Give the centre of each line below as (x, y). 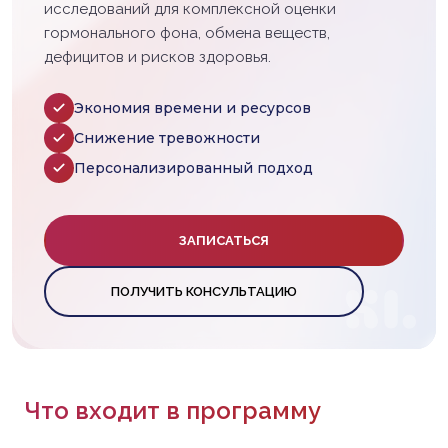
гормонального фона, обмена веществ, (187, 33)
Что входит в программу (172, 410)
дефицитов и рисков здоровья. (157, 57)
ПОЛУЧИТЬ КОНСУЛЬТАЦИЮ (204, 291)
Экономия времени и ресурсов (192, 108)
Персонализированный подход (193, 168)
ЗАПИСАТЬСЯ (224, 240)
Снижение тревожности (167, 138)
